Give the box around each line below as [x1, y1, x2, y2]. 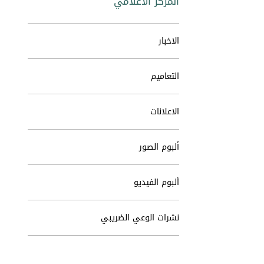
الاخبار [159, 33, 179, 49]
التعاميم [151, 68, 179, 84]
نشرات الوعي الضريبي [101, 210, 179, 226]
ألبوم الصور [139, 139, 179, 155]
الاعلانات [150, 104, 179, 120]
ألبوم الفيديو [134, 174, 179, 190]
